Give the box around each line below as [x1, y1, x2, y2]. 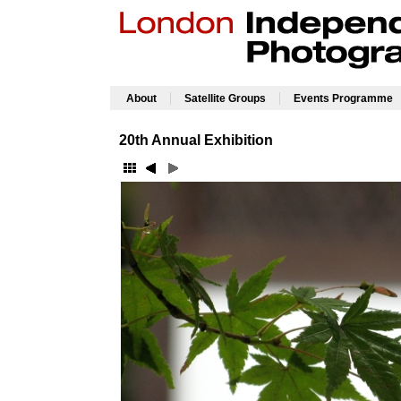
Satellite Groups [183, 92, 266, 105]
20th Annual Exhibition [119, 132, 273, 148]
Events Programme [293, 92, 393, 105]
